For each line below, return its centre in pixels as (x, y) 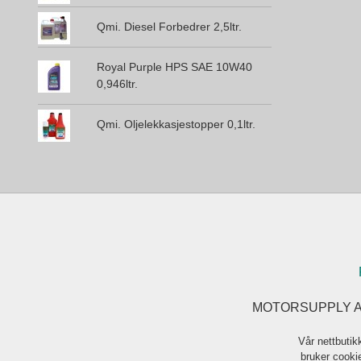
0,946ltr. (117, 84)
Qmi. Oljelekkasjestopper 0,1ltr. (176, 124)
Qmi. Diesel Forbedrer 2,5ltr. (169, 27)
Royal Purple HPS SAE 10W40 (174, 67)
